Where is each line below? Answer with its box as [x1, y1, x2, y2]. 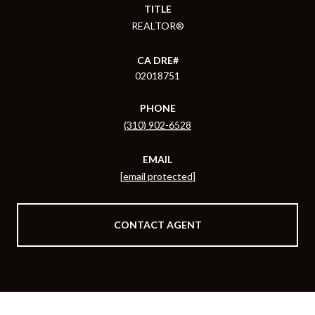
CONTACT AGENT [113, 218, 202, 231]
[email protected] [120, 169, 195, 182]
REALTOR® [131, 19, 184, 32]
